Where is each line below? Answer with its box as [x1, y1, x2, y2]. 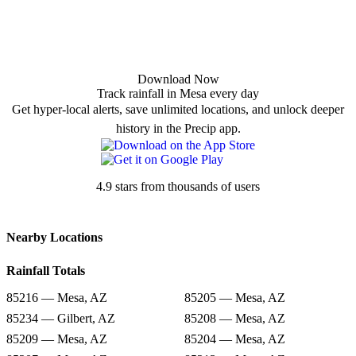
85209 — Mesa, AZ [6, 332, 107, 346]
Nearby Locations [6, 230, 103, 245]
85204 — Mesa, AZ [184, 332, 285, 346]
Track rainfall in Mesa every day [97, 87, 259, 101]
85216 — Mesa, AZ [6, 291, 107, 305]
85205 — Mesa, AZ [184, 291, 285, 305]
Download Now [137, 72, 219, 87]
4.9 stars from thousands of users [96, 180, 260, 194]
